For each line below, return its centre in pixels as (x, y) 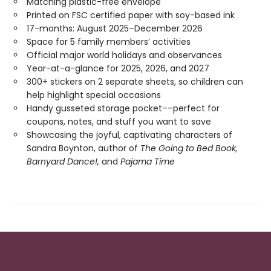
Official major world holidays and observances (124, 55)
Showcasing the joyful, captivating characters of (129, 135)
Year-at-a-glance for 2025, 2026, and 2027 (118, 68)
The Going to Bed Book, (189, 148)
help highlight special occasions (94, 95)
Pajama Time (148, 161)
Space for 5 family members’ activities (109, 41)
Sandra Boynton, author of (83, 148)
